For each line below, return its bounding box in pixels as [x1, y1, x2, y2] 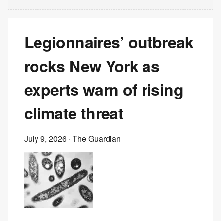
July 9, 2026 [24, 133, 67, 144]
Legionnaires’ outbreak [24, 31, 193, 53]
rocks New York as [24, 54, 160, 77]
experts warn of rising [24, 78, 183, 101]
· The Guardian [67, 133, 121, 144]
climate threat [24, 102, 124, 124]
